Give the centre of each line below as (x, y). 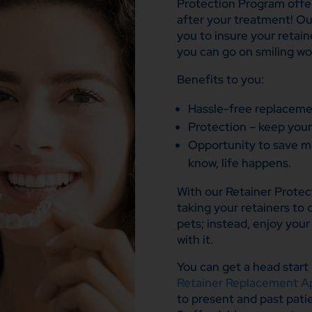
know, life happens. (240, 163)
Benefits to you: (220, 80)
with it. (195, 239)
